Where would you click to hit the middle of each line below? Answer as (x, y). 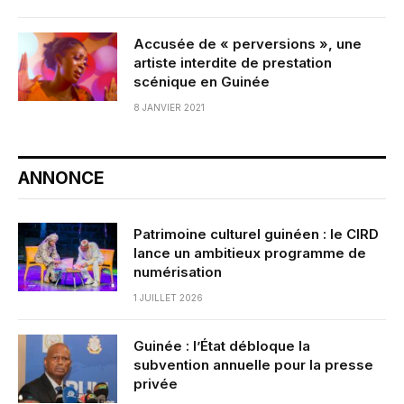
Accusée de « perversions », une (248, 44)
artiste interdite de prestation (233, 63)
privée (156, 384)
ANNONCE (61, 179)
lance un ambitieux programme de (250, 253)
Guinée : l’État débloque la (222, 346)
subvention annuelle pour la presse (253, 365)
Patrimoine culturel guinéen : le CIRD (256, 234)
